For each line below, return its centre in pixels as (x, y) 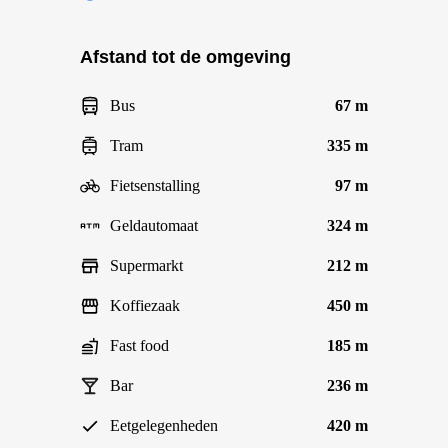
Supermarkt (146, 265)
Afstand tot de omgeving (185, 57)
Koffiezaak (145, 305)
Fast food (139, 345)
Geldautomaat (154, 225)
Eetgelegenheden (164, 425)
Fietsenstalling (155, 185)
